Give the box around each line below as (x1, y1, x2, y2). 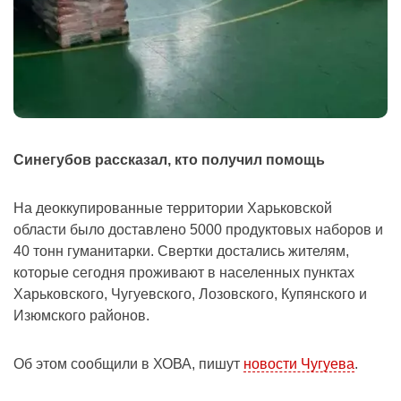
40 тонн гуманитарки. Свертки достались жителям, (13, 243, 349, 260)
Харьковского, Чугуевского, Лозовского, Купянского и (13, 286, 367, 303)
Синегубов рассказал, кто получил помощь (13, 152, 325, 168)
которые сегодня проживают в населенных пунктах (13, 265, 354, 281)
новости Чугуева (243, 356, 354, 372)
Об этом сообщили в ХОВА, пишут (13, 356, 243, 372)
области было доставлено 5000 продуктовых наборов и (13, 222, 383, 238)
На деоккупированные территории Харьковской (13, 200, 332, 217)
